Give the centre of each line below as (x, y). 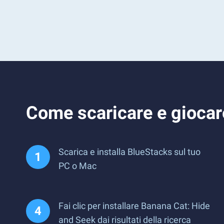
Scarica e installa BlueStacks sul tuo (129, 152)
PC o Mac (77, 166)
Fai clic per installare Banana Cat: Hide (134, 206)
